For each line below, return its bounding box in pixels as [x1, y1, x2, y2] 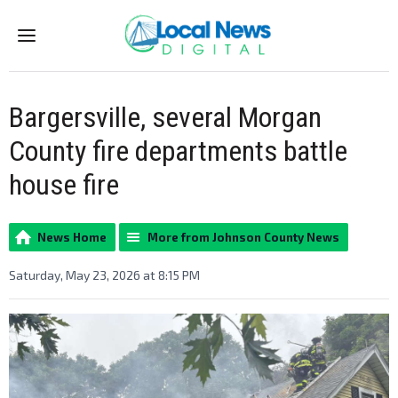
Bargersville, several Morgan [9, 100, 322, 134]
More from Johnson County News [147, 230, 339, 244]
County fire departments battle [9, 134, 347, 168]
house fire [9, 168, 119, 202]
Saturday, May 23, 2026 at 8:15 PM [9, 267, 200, 283]
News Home [37, 230, 107, 244]
